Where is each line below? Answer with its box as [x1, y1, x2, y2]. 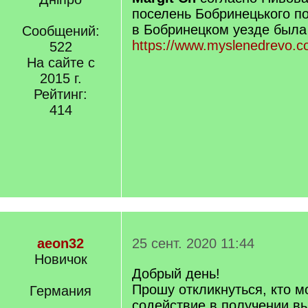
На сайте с [26, 55, 95, 70]
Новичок [34, 252, 87, 267]
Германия [30, 283, 91, 298]
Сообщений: [21, 23, 100, 38]
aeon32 [37, 236, 84, 251]
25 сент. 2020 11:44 [132, 236, 254, 251]
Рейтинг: [34, 87, 87, 102]
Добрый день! [132, 266, 220, 281]
